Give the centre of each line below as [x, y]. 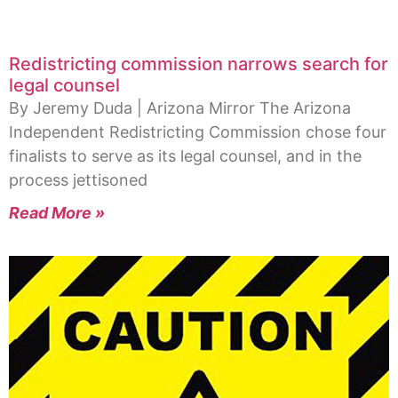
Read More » [57, 213]
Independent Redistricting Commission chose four [198, 132]
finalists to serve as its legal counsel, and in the [185, 156]
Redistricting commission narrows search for [199, 64]
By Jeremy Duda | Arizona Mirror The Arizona [180, 108]
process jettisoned [78, 180]
